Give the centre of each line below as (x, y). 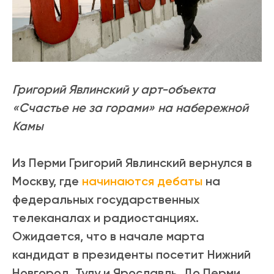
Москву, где (47, 181)
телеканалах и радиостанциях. (106, 218)
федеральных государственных (106, 200)
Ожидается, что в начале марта (108, 236)
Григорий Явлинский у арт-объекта (114, 90)
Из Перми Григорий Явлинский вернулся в (132, 163)
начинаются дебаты (142, 181)
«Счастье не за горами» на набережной (130, 108)
